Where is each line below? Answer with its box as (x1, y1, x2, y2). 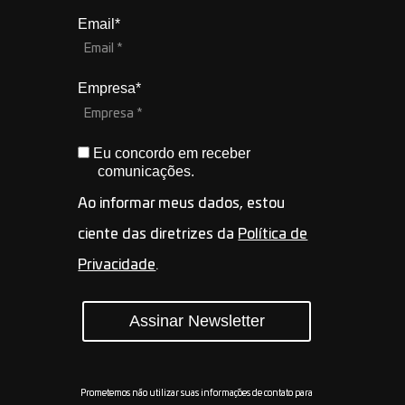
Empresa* (78, 80, 142, 97)
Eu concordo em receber (89, 145, 251, 161)
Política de (238, 226, 308, 241)
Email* (78, 15, 121, 32)
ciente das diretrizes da (78, 226, 239, 241)
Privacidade (78, 257, 156, 272)
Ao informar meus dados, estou (78, 195, 286, 211)
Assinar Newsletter (128, 311, 265, 330)
